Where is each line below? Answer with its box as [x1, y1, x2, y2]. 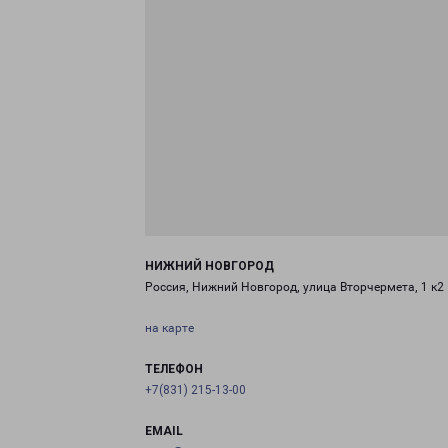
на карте [145, 321, 194, 335]
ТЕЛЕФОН [145, 362, 203, 376]
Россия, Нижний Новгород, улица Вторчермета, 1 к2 [145, 280, 444, 294]
